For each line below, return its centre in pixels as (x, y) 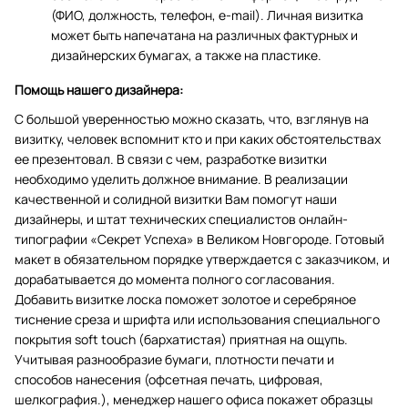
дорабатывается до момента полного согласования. (175, 279)
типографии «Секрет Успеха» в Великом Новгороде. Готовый (199, 239)
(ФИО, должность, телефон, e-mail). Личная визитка (207, 15)
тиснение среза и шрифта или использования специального (197, 319)
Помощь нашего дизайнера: (99, 90)
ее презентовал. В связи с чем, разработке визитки (171, 159)
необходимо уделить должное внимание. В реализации (181, 179)
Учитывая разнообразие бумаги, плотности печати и (174, 359)
